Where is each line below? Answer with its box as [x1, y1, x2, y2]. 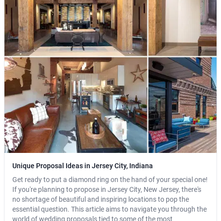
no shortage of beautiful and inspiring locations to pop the [12, 195, 189, 204]
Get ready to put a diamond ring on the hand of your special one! [12, 176, 208, 184]
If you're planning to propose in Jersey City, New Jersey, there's [12, 185, 201, 194]
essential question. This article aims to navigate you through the [12, 205, 207, 214]
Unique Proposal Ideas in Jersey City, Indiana [12, 162, 153, 170]
